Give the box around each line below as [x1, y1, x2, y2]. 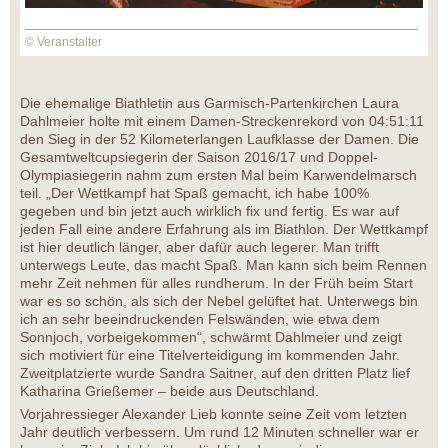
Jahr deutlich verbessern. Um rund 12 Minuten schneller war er [20, 424, 419, 441]
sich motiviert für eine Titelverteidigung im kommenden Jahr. [20, 347, 400, 364]
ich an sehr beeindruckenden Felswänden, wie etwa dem [20, 311, 380, 328]
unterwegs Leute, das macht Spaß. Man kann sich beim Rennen [20, 257, 427, 274]
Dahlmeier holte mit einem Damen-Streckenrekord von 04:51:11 [20, 113, 424, 130]
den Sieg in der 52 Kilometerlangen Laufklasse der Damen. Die [20, 131, 419, 148]
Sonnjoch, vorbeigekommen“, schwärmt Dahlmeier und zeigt [20, 329, 402, 346]
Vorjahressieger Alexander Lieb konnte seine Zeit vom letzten [20, 406, 407, 423]
